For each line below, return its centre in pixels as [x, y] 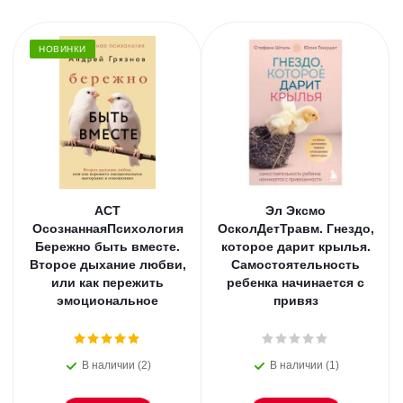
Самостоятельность [296, 264]
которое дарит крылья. [296, 246]
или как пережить [107, 282]
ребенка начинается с [296, 282]
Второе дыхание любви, [107, 264]
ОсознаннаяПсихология [107, 228]
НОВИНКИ [63, 49]
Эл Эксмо [296, 210]
